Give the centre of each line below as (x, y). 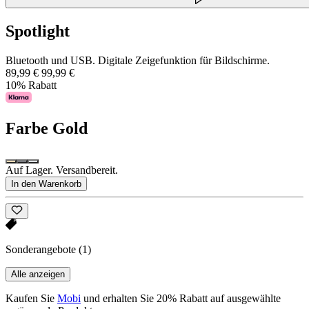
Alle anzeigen (38, 275)
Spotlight (38, 31)
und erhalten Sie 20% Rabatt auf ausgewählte (181, 299)
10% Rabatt (31, 85)
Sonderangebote (42, 250)
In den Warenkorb (46, 183)
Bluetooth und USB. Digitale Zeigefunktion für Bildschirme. (138, 60)
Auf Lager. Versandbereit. (62, 170)
